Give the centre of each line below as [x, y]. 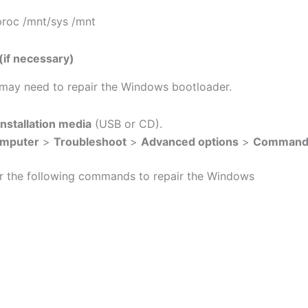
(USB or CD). [127, 124]
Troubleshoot [90, 142]
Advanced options [190, 142]
